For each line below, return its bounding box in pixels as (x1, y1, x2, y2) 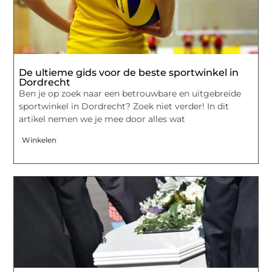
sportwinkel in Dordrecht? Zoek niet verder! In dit (19, 101, 229, 112)
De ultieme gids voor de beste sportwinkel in (19, 67, 239, 79)
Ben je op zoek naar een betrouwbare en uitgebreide (19, 88, 242, 100)
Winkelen (22, 135, 57, 144)
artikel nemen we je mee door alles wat (19, 114, 186, 125)
